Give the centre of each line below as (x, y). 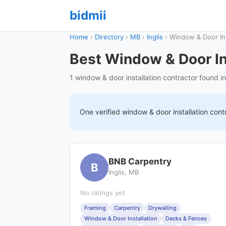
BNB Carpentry (140, 161)
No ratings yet (103, 193)
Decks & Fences (186, 218)
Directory (109, 37)
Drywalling (162, 208)
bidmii (88, 15)
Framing (95, 208)
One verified (101, 112)
